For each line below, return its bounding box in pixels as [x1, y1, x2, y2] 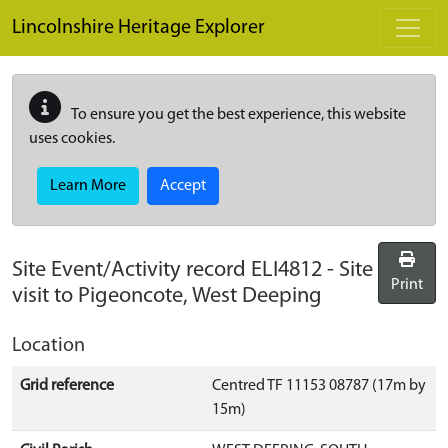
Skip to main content [11, 3, 149, 19]
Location [12, 336, 85, 356]
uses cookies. [29, 131, 115, 147]
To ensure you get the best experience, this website [69, 107, 406, 123]
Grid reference [20, 378, 114, 394]
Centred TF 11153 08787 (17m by [212, 378, 426, 394]
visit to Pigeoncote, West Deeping [12, 285, 322, 308]
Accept [160, 178, 206, 194]
